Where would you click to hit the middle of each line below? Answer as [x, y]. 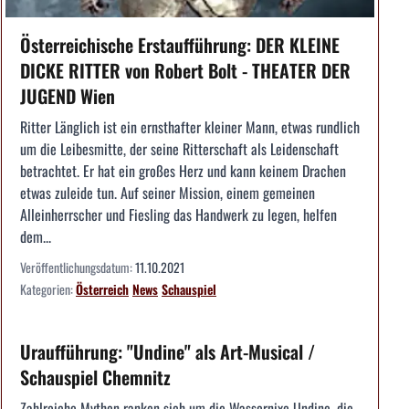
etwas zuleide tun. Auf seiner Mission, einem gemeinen [168, 193]
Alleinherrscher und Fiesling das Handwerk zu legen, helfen [178, 215]
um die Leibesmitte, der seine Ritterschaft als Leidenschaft [179, 149]
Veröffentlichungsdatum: [78, 267]
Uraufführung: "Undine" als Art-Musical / [168, 352]
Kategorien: [48, 289]
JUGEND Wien [68, 96]
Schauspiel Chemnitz [95, 378]
